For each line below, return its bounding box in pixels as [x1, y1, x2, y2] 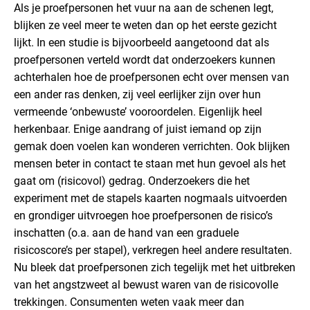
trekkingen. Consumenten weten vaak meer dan [14, 295, 244, 309]
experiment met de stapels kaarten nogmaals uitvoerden [14, 192, 287, 205]
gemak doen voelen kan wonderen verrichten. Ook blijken [14, 140, 290, 153]
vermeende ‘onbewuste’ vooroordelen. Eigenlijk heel [14, 105, 262, 118]
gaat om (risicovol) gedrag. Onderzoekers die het [14, 174, 250, 188]
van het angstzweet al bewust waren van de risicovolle [14, 278, 278, 291]
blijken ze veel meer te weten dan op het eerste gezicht [14, 19, 277, 32]
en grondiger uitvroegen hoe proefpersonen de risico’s [14, 209, 273, 222]
